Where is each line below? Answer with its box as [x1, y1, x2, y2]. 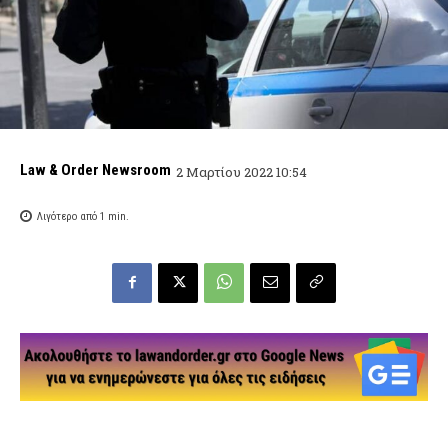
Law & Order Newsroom [20, 161, 171, 180]
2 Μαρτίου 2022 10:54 [176, 162, 307, 181]
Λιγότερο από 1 [37, 210, 105, 224]
